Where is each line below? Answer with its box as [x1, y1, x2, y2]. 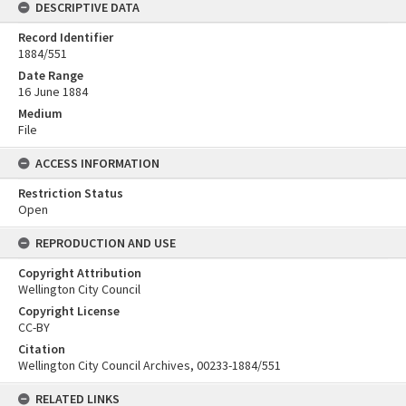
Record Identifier [18, 29, 113, 46]
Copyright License [18, 303, 120, 320]
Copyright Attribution [18, 265, 141, 282]
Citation [18, 341, 65, 358]
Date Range [18, 67, 83, 84]
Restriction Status [18, 185, 123, 202]
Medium [18, 105, 63, 122]
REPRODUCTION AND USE [35, 235, 176, 252]
